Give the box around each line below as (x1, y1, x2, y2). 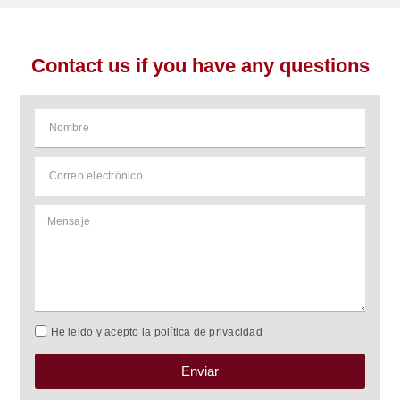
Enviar (181, 363, 219, 379)
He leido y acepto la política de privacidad (50, 325, 262, 338)
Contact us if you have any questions (30, 54, 370, 77)
